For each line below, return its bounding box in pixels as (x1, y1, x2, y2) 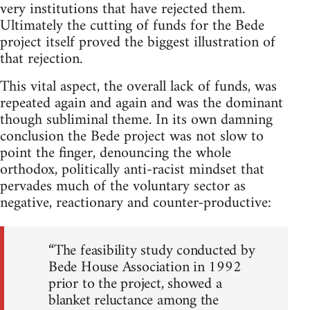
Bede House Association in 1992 (48, 253, 241, 281)
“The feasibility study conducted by (48, 237, 255, 264)
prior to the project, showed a (48, 270, 222, 298)
